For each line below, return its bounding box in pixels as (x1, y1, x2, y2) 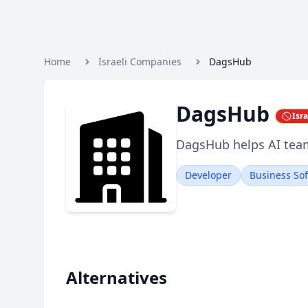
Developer (185, 168, 232, 181)
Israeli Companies (98, 55, 181, 68)
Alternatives (66, 266, 167, 289)
